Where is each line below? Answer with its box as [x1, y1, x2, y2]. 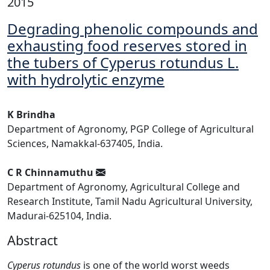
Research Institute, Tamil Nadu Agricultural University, [7, 195, 253, 208]
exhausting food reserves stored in [7, 36, 247, 55]
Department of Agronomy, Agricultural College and [7, 180, 240, 193]
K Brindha [7, 108, 55, 121]
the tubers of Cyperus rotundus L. [7, 52, 239, 72]
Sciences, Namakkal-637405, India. [7, 137, 163, 150]
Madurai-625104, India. [7, 209, 111, 222]
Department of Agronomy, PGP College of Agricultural [7, 122, 254, 136]
